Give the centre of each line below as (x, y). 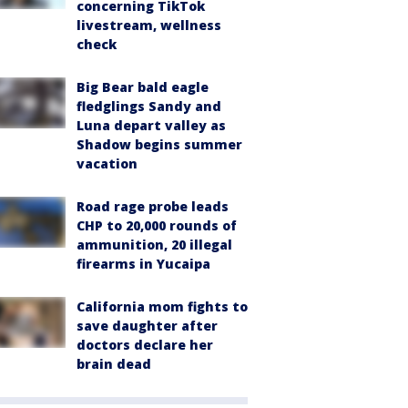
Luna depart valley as (151, 125)
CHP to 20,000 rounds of (157, 225)
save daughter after (147, 326)
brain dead (114, 364)
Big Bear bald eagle (143, 87)
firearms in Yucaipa (143, 264)
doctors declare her (145, 345)
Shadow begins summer (159, 144)
